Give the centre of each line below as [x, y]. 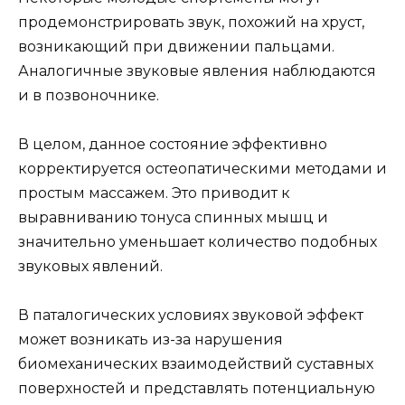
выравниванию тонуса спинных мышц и [173, 218]
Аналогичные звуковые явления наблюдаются [197, 71]
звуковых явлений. [90, 267]
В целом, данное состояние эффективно [173, 145]
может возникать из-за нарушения [151, 340]
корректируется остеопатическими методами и [202, 169]
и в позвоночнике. [89, 95]
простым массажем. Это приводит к [154, 193]
